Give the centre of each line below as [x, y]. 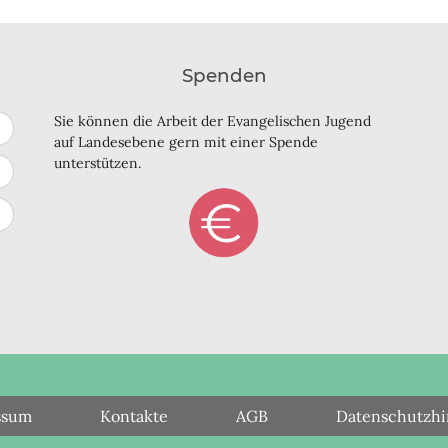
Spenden [224, 75]
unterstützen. [97, 162]
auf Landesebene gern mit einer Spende [186, 141]
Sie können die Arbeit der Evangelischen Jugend [212, 120]
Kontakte [134, 415]
